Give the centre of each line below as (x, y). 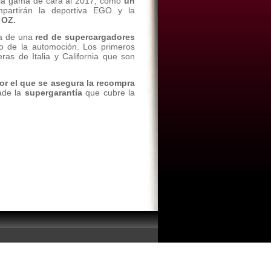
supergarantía (55, 93)
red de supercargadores (84, 37)
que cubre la (110, 93)
